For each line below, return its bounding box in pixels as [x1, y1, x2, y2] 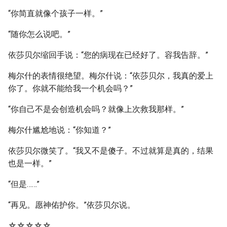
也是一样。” [8, 159, 52, 168]
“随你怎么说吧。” [8, 29, 70, 39]
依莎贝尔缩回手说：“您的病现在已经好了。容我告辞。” [8, 50, 208, 60]
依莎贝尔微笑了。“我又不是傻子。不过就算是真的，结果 [8, 146, 213, 156]
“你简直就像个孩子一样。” [8, 9, 103, 18]
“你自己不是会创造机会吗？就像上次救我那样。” [8, 104, 184, 114]
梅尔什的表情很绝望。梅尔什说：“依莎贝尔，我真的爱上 [8, 71, 213, 81]
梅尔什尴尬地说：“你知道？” [8, 125, 111, 135]
